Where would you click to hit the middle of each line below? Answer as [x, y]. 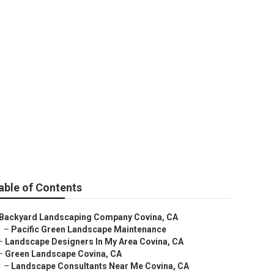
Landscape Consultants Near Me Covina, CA [100, 266]
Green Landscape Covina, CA [63, 254]
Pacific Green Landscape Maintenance [89, 229]
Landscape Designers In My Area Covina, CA [94, 242]
